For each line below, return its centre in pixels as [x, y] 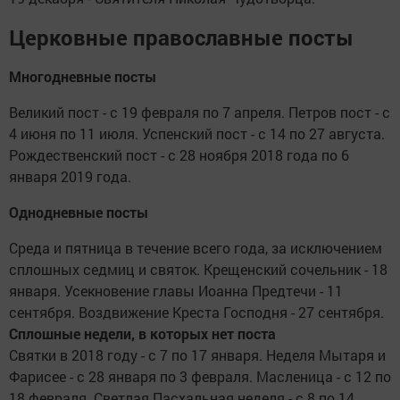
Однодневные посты [79, 212]
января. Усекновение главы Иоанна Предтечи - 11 [176, 291]
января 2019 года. [70, 177]
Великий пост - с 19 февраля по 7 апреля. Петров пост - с [200, 112]
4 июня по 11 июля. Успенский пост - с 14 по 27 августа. [197, 134]
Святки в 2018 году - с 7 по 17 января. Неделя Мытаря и [197, 355]
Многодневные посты [83, 77]
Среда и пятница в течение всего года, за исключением [196, 248]
